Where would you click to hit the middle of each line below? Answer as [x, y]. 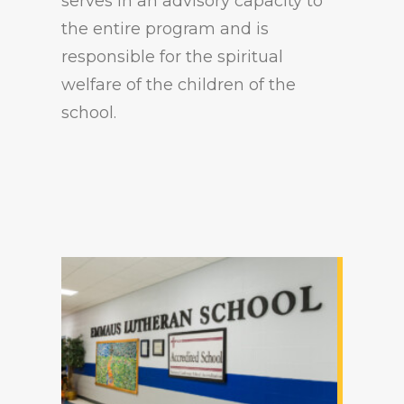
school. [89, 113]
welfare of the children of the [179, 85]
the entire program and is [165, 29]
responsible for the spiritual [172, 57]
